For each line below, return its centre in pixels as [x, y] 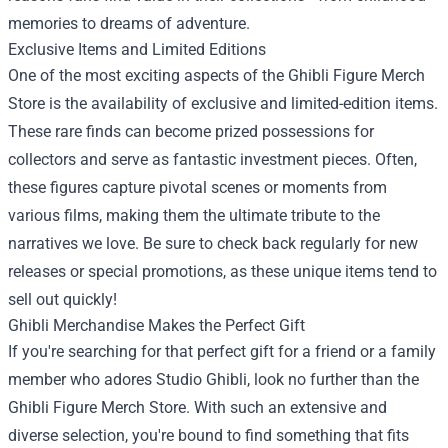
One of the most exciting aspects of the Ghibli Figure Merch [216, 75]
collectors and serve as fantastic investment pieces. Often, [212, 159]
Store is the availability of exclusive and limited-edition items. [223, 103]
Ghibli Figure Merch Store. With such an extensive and [197, 407]
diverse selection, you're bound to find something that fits [208, 435]
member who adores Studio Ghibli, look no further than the [213, 379]
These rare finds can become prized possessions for [191, 131]
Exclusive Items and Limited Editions [137, 49]
